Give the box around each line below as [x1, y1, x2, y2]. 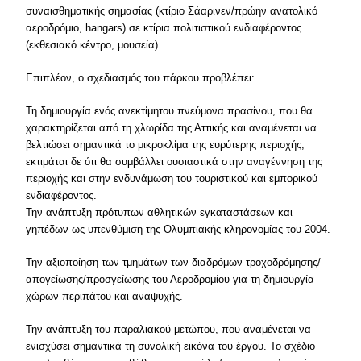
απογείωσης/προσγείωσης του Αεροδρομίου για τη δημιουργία [26, 273, 315, 285]
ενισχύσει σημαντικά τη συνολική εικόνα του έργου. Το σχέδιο [26, 340, 316, 352]
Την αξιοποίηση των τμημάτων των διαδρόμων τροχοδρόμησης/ [26, 256, 322, 268]
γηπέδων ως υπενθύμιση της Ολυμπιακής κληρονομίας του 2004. [26, 223, 331, 235]
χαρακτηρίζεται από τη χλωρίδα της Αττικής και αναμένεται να [26, 122, 317, 134]
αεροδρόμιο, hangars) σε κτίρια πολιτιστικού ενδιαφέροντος [26, 22, 302, 34]
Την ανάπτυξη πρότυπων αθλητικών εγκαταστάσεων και [26, 206, 293, 218]
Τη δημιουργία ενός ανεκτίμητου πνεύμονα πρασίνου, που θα [26, 105, 313, 117]
